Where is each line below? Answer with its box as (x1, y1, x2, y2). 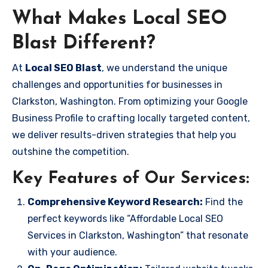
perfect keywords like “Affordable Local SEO (28, 212, 223, 224)
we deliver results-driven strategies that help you (12, 129, 236, 141)
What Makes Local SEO (12, 9, 227, 29)
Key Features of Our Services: (12, 170, 249, 187)
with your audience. (28, 246, 117, 258)
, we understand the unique (102, 62, 227, 74)
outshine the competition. (12, 146, 129, 157)
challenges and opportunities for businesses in (12, 79, 223, 90)
